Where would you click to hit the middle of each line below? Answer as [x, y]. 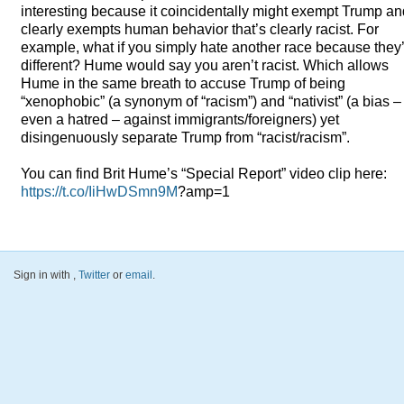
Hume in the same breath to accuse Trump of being [183, 83]
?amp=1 [204, 192]
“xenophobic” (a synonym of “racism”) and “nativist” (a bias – [211, 101]
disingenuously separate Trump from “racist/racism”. [185, 138]
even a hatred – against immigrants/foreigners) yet [180, 119]
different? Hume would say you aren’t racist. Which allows [205, 65]
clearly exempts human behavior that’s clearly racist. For [200, 29]
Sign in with [43, 275]
